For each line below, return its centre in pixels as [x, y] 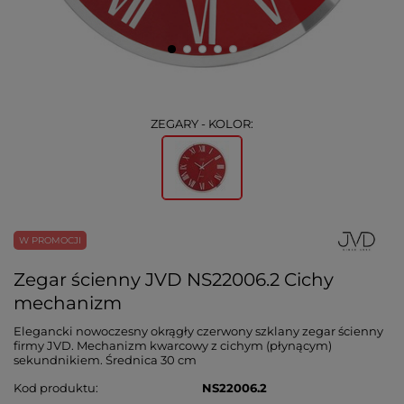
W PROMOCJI [50, 240]
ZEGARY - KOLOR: [202, 124]
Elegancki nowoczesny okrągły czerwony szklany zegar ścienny [198, 331]
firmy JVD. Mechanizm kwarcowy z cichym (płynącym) [173, 346]
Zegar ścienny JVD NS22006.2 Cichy [174, 280]
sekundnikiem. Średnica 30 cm [105, 360]
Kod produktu [55, 388]
